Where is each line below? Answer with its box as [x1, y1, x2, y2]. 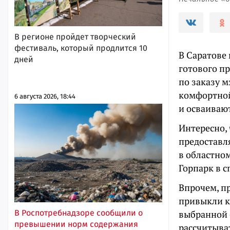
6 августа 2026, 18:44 [14, 92, 75, 101]
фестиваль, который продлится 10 [14, 43, 147, 53]
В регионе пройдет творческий [14, 32, 136, 42]
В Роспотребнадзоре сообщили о [14, 208, 143, 218]
